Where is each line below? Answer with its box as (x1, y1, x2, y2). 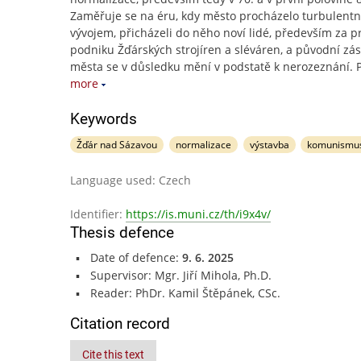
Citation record (70, 314, 170, 333)
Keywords (70, 110, 137, 128)
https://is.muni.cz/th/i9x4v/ (126, 206, 271, 222)
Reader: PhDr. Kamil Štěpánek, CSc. (89, 285, 280, 301)
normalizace (175, 138, 231, 151)
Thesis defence (70, 223, 174, 242)
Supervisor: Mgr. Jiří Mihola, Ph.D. (89, 268, 272, 283)
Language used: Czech (70, 172, 191, 188)
